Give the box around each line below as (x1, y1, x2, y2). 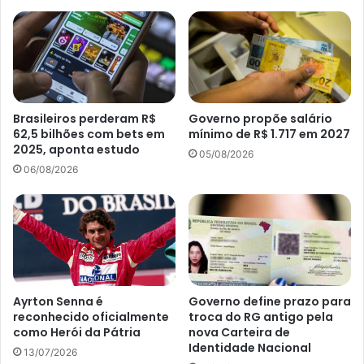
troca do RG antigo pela (188, 308, 333, 325)
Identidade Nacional (188, 339, 311, 356)
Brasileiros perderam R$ (13, 110, 156, 127)
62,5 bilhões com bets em (13, 125, 165, 142)
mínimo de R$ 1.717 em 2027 (188, 125, 350, 142)
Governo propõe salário (188, 110, 332, 127)
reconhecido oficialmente (13, 308, 169, 325)
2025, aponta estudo (13, 141, 140, 158)
